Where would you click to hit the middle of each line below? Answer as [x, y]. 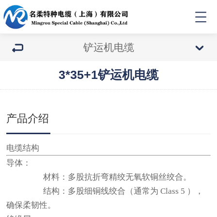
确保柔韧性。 [31, 205]
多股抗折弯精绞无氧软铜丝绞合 [126, 177]
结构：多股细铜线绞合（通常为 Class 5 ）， [105, 191]
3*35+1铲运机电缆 [108, 75]
